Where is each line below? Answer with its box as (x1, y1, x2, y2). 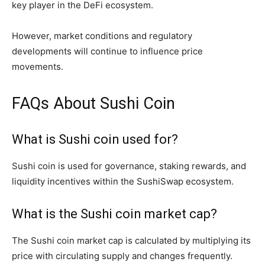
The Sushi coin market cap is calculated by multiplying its (12, 235, 251, 247)
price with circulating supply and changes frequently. (12, 250, 232, 262)
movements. (12, 61, 63, 73)
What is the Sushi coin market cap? (12, 206, 217, 222)
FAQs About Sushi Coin (12, 94, 175, 114)
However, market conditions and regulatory (12, 30, 192, 42)
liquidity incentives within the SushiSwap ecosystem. (12, 176, 234, 188)
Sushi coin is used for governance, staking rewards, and (12, 160, 246, 172)
